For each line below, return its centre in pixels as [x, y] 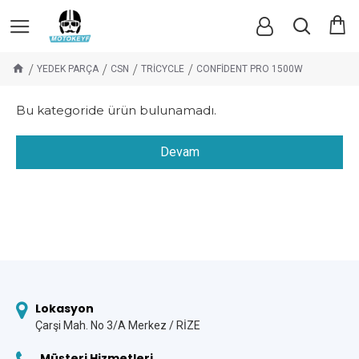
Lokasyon [65, 309]
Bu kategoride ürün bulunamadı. [116, 110]
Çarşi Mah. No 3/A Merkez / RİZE [118, 325]
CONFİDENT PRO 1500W [250, 69]
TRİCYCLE [163, 69]
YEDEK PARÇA [68, 69]
